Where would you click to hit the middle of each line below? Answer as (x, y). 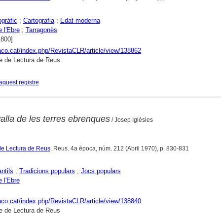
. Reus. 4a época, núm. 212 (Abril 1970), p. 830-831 (119, 148)
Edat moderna (80, 20)
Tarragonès (41, 30)
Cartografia (38, 20)
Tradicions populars (47, 171)
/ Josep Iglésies (131, 120)
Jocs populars (101, 171)
